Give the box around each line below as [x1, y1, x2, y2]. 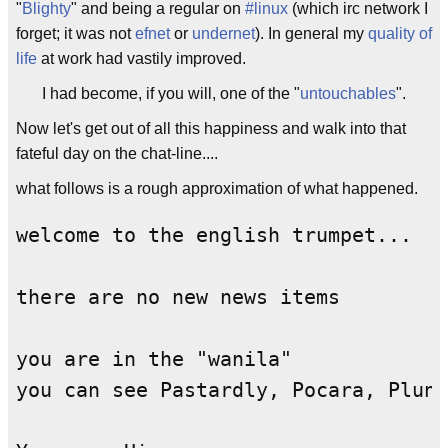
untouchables [300, 84, 396, 102]
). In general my [255, 24, 368, 42]
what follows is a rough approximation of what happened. [16, 179, 418, 197]
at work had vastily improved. [37, 49, 246, 67]
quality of [368, 24, 432, 42]
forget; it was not [16, 24, 135, 42]
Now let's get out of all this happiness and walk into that [16, 119, 406, 137]
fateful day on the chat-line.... [16, 144, 218, 162]
